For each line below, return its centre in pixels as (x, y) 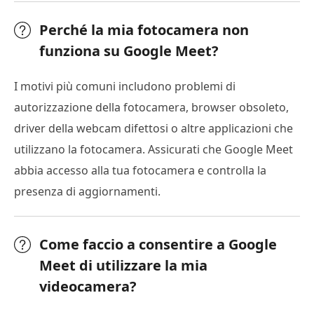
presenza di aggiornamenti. (87, 191)
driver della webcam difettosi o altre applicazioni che (153, 128)
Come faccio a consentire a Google (158, 244)
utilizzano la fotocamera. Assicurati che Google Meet (153, 149)
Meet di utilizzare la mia (123, 265)
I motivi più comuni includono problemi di (125, 86)
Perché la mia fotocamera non (144, 29)
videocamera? (88, 286)
